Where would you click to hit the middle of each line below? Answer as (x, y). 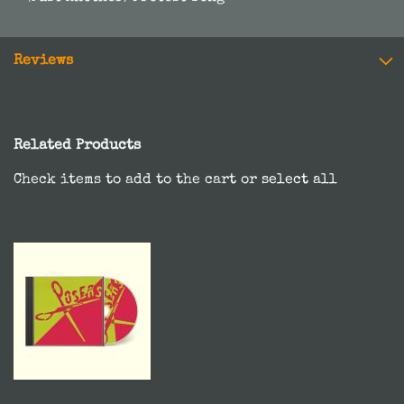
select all (299, 180)
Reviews (43, 62)
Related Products (77, 147)
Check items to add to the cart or (138, 180)
